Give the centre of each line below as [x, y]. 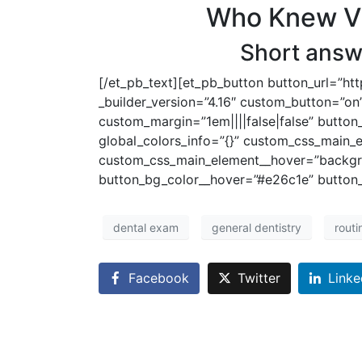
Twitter [259, 278]
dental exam [146, 227]
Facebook [159, 278]
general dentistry [257, 227]
